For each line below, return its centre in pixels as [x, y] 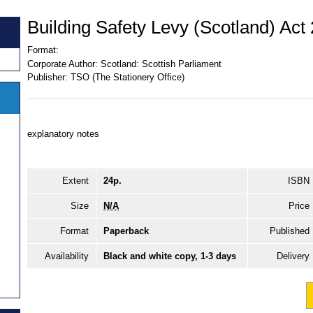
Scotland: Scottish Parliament [161, 64]
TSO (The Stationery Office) [127, 78]
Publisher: [48, 78]
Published [290, 231]
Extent [75, 180]
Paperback [126, 231]
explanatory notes [63, 133]
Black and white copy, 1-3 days [170, 256]
